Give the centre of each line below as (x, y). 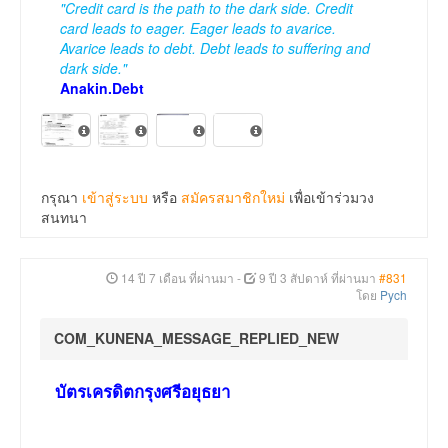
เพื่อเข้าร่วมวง (329, 197)
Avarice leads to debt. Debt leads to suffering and (215, 48)
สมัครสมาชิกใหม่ (233, 197)
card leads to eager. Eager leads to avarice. (198, 28)
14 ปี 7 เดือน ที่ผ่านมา (177, 278)
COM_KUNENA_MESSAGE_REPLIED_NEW (196, 338)
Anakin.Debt (102, 88)
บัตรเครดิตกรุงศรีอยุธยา (142, 391)
